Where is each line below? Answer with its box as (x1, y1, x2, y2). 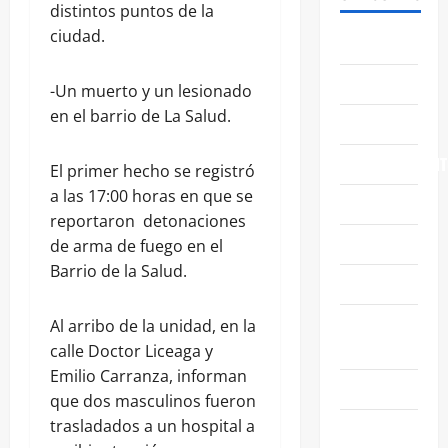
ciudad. (50, 24, 105, 47)
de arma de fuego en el (50, 234, 223, 257)
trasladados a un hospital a (50, 414, 255, 437)
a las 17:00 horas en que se (50, 184, 253, 207)
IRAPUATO (339, 376, 406, 401)
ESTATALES (339, 191, 406, 216)
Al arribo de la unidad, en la (50, 314, 256, 337)
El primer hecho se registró (50, 159, 255, 182)
